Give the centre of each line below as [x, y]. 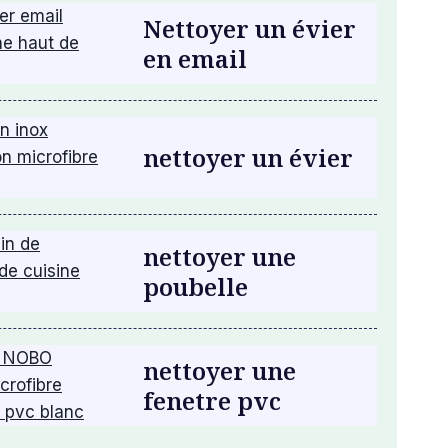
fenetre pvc [211, 400]
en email [194, 58]
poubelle [195, 286]
